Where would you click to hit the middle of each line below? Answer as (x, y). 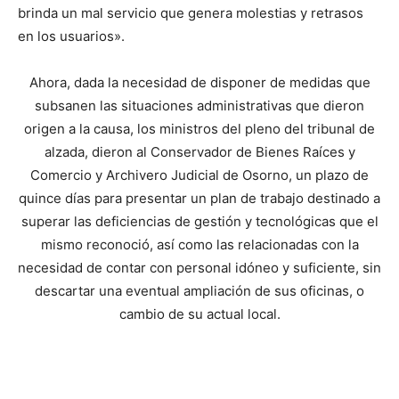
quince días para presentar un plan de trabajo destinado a (199, 199)
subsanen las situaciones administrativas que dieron (199, 106)
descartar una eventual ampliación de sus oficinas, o (199, 291)
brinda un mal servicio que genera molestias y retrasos (191, 13)
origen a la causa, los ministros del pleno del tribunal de (199, 129)
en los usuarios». (71, 37)
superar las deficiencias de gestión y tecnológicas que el (199, 222)
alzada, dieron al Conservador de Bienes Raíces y (199, 152)
